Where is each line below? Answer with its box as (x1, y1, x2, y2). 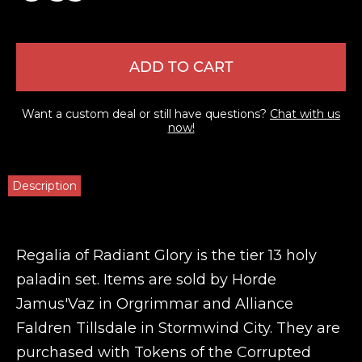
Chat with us (270, 107, 340, 121)
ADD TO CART (128, 58, 234, 76)
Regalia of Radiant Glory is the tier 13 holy (16, 246, 317, 264)
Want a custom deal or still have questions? (22, 107, 270, 121)
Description (12, 179, 77, 193)
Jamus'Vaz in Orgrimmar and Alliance (16, 295, 293, 313)
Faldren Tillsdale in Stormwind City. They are (16, 319, 340, 337)
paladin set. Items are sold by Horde (16, 271, 276, 288)
